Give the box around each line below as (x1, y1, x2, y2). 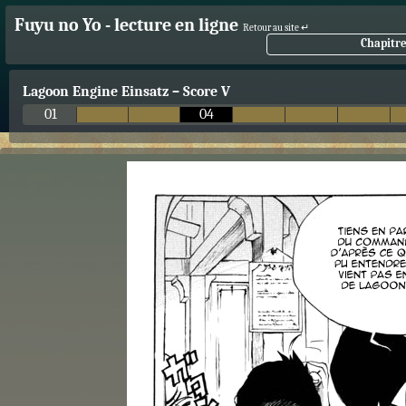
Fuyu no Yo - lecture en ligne (14, 14, 238, 35)
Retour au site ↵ (243, 22, 309, 34)
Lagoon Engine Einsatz (23, 83, 169, 100)
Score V (183, 83, 230, 100)
